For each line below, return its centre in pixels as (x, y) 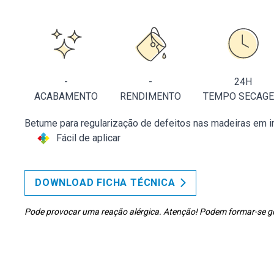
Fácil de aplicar (88, 138)
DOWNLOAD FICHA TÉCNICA (105, 183)
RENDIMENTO (150, 96)
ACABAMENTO (66, 96)
